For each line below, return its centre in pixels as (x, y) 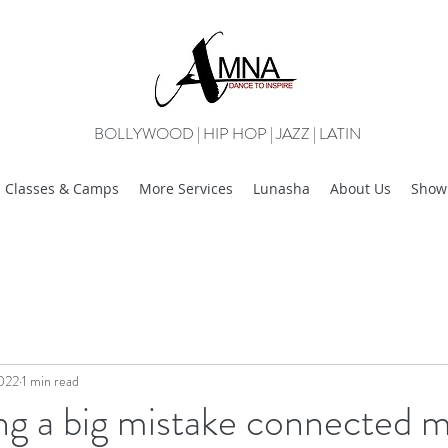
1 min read (50, 380)
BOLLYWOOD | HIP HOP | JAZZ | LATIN (228, 133)
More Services (186, 188)
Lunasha (281, 188)
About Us (360, 188)
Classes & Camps (62, 188)
